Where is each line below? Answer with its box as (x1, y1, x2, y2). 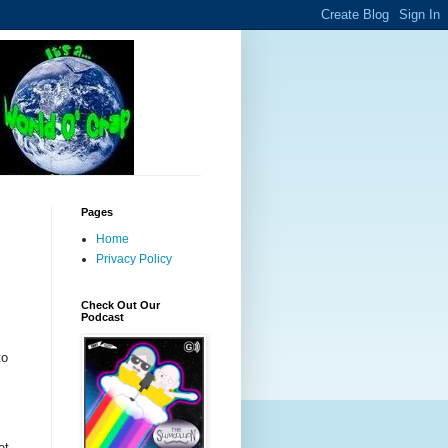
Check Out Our (81, 299, 160, 311)
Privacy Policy (96, 252, 172, 266)
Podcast (81, 311, 124, 323)
